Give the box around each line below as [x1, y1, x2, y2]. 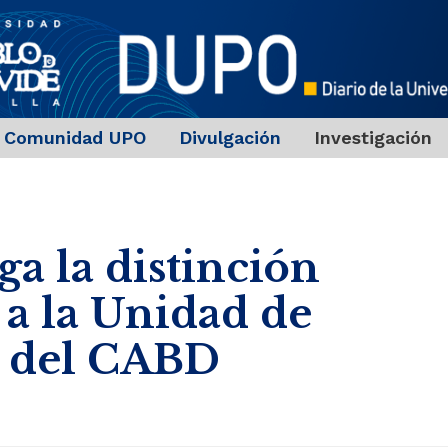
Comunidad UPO [3, 127, 146, 149]
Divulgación [178, 127, 281, 149]
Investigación [313, 127, 432, 149]
